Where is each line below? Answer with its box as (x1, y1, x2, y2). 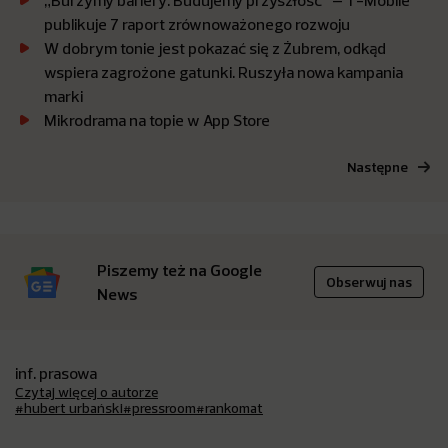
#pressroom (123, 399, 196, 417)
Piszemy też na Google (97, 260, 262, 280)
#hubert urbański (15, 399, 123, 417)
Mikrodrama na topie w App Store (44, 110, 270, 130)
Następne (347, 158, 408, 176)
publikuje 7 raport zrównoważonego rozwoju (44, 14, 350, 34)
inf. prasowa (15, 363, 97, 383)
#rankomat (196, 399, 263, 417)
